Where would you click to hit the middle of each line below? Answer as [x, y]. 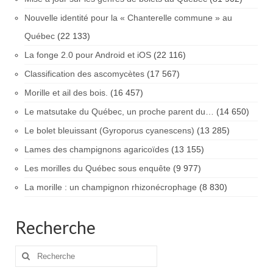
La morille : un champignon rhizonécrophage [111, 187]
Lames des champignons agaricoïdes [97, 150]
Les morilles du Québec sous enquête [97, 168]
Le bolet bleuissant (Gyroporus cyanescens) [109, 131]
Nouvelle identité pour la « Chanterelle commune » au [128, 18]
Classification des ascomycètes [84, 74]
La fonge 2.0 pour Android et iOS [88, 55]
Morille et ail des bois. [66, 93]
